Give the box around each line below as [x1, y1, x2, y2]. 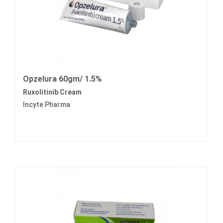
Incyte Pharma [23, 101, 70, 109]
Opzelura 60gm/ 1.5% [23, 74, 102, 84]
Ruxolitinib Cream [23, 88, 82, 97]
